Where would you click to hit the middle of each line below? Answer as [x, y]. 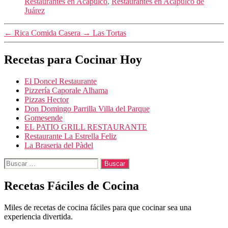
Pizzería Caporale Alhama [66, 90]
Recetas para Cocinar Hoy [73, 60]
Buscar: [16, 162]
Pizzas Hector [47, 99]
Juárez [35, 11]
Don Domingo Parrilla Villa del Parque [87, 108]
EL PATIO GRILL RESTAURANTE [86, 127]
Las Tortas [109, 33]
